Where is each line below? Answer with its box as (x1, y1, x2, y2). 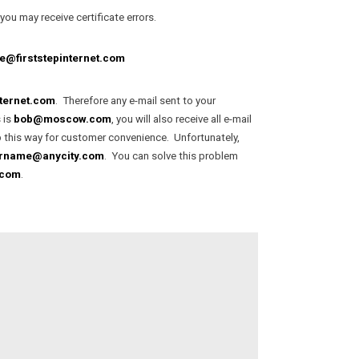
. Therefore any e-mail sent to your (55, 95, 216, 107)
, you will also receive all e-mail (111, 113, 252, 125)
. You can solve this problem (104, 150, 238, 162)
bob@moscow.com (14, 113, 111, 125)
